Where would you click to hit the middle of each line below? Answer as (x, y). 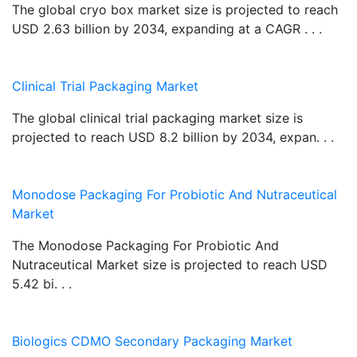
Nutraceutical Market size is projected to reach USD (170, 264)
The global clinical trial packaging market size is (157, 118)
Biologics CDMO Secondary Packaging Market (152, 341)
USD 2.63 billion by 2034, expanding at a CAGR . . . (167, 28)
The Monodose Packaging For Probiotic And (145, 245)
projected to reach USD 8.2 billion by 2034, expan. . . (173, 137)
